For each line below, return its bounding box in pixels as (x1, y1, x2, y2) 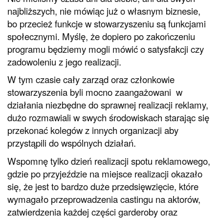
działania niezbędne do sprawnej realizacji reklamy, (7, 98, 208, 111)
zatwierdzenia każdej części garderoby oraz (7, 205, 177, 218)
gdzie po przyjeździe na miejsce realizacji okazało (7, 167, 202, 180)
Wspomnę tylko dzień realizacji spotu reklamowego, (7, 154, 210, 167)
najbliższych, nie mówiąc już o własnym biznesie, (7, 4, 200, 17)
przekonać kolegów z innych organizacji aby (7, 124, 178, 137)
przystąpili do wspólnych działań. (7, 136, 136, 150)
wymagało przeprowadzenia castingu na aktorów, (7, 192, 200, 205)
